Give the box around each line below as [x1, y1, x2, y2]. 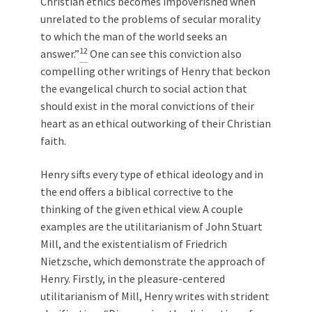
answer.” [40, 47, 79, 61]
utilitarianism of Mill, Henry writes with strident [40, 289, 270, 303]
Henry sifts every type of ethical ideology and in [40, 167, 263, 181]
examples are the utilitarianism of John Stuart [40, 219, 263, 233]
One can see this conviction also [88, 47, 242, 61]
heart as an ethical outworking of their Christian [40, 116, 271, 130]
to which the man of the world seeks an [40, 29, 227, 43]
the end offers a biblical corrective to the [40, 185, 233, 198]
